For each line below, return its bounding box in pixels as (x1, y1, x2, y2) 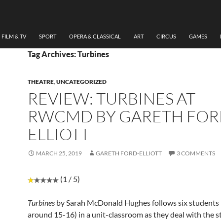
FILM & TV (1, 33, 26, 40)
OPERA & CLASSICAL (69, 33, 121, 40)
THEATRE (28, 78, 54, 86)
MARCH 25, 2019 (36, 149, 82, 157)
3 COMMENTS (177, 149, 215, 157)
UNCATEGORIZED (56, 78, 107, 86)
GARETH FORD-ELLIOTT (96, 149, 162, 157)
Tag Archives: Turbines (28, 49, 109, 59)
